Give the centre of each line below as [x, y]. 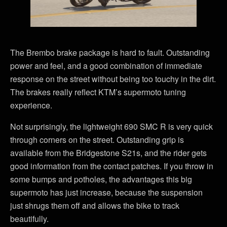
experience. [31, 105]
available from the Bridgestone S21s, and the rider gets [108, 153]
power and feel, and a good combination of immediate [106, 65]
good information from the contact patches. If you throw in [112, 166]
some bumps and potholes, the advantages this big [101, 179]
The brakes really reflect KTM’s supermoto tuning [98, 92]
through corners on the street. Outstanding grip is [97, 139]
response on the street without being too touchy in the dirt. [113, 79]
